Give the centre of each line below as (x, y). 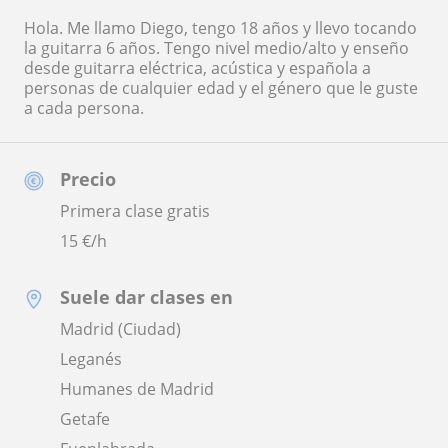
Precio (88, 178)
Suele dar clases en (146, 296)
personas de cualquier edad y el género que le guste (221, 87)
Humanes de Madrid (137, 388)
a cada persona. (84, 107)
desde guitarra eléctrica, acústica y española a (197, 67)
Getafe (85, 418)
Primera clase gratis (135, 210)
